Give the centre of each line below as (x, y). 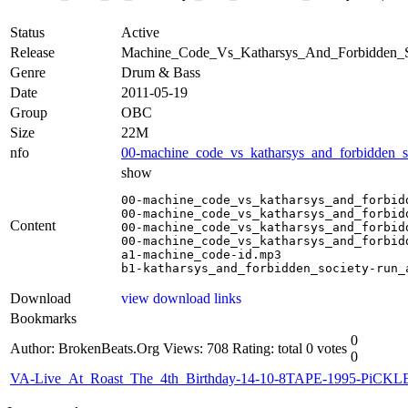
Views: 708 (196, 348)
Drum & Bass (161, 72)
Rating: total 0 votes (290, 348)
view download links (181, 298)
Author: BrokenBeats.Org (85, 348)
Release (32, 52)
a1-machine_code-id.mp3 (201, 254)
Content (33, 225)
